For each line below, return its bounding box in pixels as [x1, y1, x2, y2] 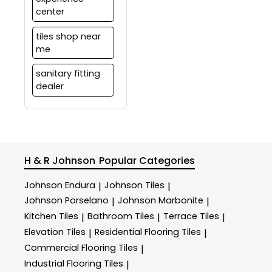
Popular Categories [99, 154, 195, 168]
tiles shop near [35, 30, 101, 42]
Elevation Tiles [24, 226, 86, 239]
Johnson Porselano [24, 194, 109, 207]
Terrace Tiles [163, 210, 219, 223]
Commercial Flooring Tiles [24, 241, 138, 254]
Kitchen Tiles [24, 210, 78, 223]
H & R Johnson [24, 154, 95, 168]
